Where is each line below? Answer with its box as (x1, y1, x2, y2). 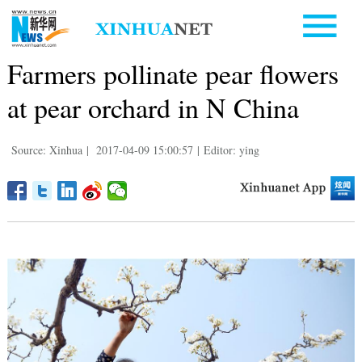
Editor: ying (203, 141, 259, 158)
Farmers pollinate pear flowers (6, 54, 339, 92)
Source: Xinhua (11, 141, 82, 158)
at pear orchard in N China (6, 88, 299, 126)
